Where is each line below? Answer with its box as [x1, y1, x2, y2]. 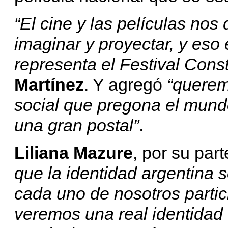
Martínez [14, 74, 84, 94]
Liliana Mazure [14, 142, 133, 162]
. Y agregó [84, 74, 167, 94]
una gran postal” [14, 115, 139, 135]
